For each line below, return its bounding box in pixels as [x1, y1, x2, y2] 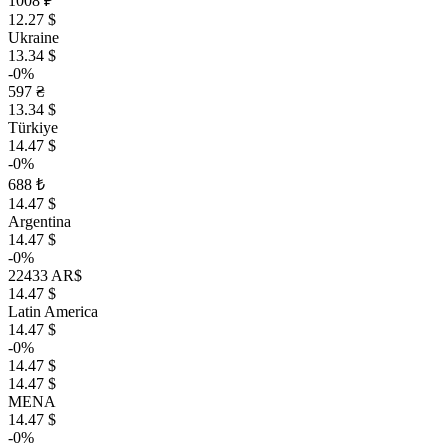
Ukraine [8, 29, 59, 47]
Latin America [8, 303, 98, 321]
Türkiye [8, 119, 58, 137]
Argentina [8, 213, 71, 231]
